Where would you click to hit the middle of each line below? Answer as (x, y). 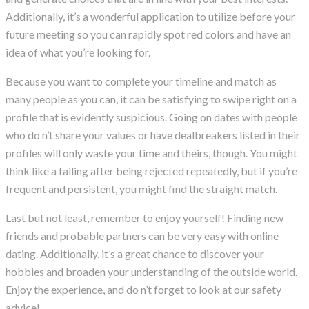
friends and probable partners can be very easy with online (142, 236)
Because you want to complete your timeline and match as (141, 81)
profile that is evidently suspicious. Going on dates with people (151, 117)
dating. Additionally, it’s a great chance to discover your (135, 254)
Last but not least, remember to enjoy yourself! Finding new (144, 218)
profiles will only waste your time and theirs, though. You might (151, 153)
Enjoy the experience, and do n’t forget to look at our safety (143, 290)
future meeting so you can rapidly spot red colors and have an (148, 34)
